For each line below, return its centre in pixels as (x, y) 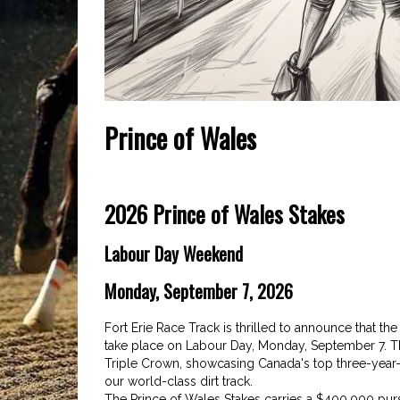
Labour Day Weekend (174, 253)
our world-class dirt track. (179, 381)
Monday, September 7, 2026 (199, 291)
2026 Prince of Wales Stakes (225, 213)
